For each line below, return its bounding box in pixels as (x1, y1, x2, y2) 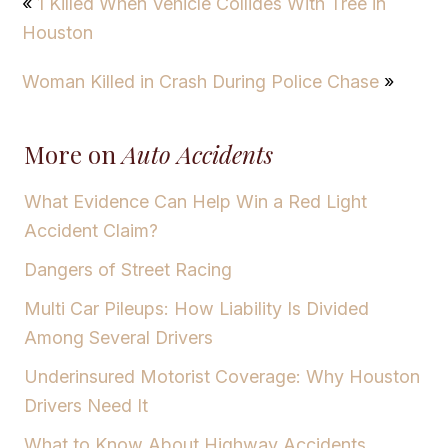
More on (24, 137, 122, 170)
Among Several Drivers (24, 326, 213, 348)
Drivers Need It (24, 394, 148, 416)
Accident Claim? (24, 219, 158, 241)
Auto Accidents (122, 137, 273, 170)
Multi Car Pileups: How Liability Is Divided (24, 297, 369, 319)
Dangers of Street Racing (24, 258, 232, 280)
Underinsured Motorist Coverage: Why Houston (24, 365, 420, 387)
